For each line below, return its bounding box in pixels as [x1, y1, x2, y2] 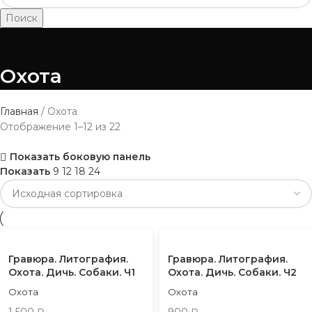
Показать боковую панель [9, 150, 150, 164]
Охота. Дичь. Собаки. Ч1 [8, 266, 135, 279]
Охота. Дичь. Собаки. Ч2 [168, 266, 297, 279]
